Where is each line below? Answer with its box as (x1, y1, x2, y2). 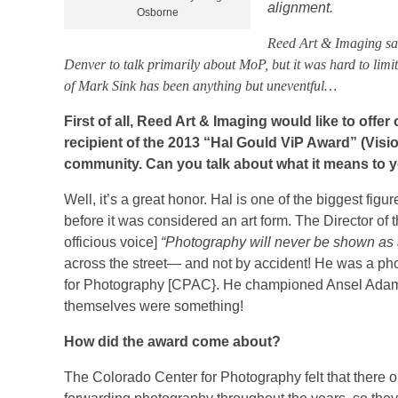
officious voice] (64, 234, 161, 250)
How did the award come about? (64, 333, 281, 349)
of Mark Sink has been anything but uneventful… (64, 77, 337, 93)
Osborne (136, 5, 179, 19)
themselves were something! (64, 298, 243, 314)
